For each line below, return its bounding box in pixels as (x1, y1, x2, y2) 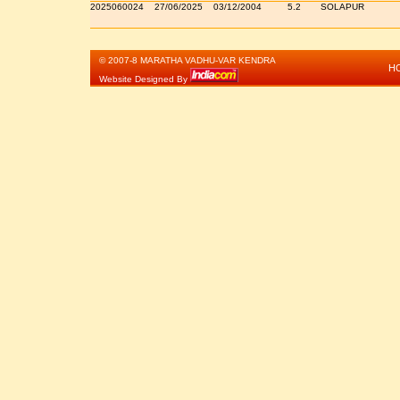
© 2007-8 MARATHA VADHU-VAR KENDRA (98, 55, 276, 65)
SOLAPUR (320, 2, 364, 12)
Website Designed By (98, 74, 190, 84)
